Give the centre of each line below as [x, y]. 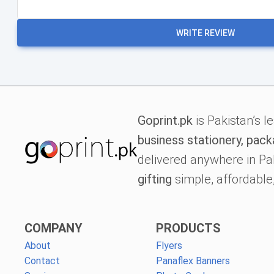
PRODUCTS [188, 228]
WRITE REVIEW [206, 33]
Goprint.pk [165, 120]
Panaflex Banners [193, 261]
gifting [154, 179]
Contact [42, 261]
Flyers [169, 245]
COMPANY [54, 228]
